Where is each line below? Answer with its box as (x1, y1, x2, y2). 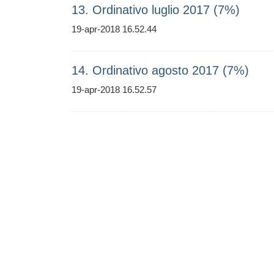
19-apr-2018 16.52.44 (72, 24, 157, 34)
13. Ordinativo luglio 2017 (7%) (72, 3, 240, 17)
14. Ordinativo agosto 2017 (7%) (72, 64, 249, 77)
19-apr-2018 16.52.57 (72, 84, 157, 95)
